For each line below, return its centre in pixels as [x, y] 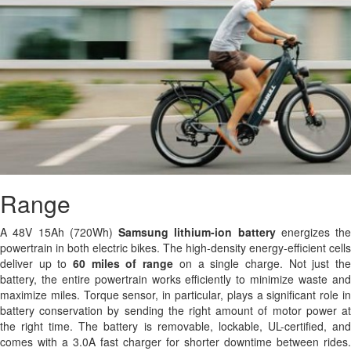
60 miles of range [123, 263]
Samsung [143, 232]
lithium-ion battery [225, 232]
